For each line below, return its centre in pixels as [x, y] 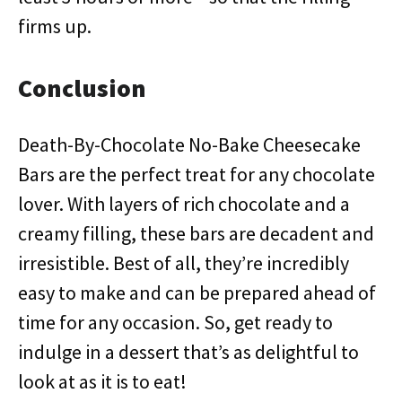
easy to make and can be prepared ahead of [197, 293]
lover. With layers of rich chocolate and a [184, 204]
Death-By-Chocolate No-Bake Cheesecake [189, 144]
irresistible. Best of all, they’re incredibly [184, 263]
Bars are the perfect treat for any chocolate [197, 174]
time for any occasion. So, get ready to [175, 322]
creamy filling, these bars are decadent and [196, 233]
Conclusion [82, 88]
